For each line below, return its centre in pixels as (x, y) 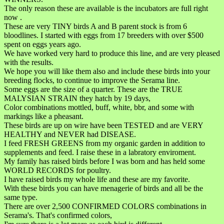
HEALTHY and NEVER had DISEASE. (70, 134)
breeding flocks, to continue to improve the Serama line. (92, 80)
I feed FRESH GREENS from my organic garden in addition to (104, 143)
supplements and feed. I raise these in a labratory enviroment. (100, 152)
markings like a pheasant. (44, 116)
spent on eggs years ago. (42, 44)
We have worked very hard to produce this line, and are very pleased (112, 53)
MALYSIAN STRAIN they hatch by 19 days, (77, 98)
